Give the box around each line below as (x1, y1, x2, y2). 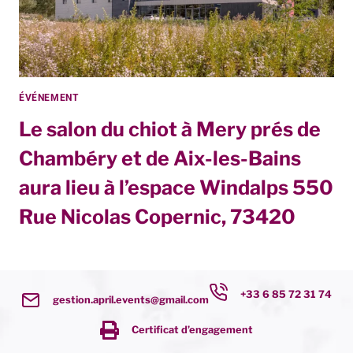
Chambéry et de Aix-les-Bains (19, 146, 301, 170)
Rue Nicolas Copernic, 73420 (19, 204, 295, 229)
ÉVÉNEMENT (19, 91, 79, 103)
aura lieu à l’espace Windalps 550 (19, 175, 333, 199)
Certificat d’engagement (132, 323, 253, 336)
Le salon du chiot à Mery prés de (19, 117, 321, 141)
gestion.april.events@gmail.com (53, 293, 209, 306)
